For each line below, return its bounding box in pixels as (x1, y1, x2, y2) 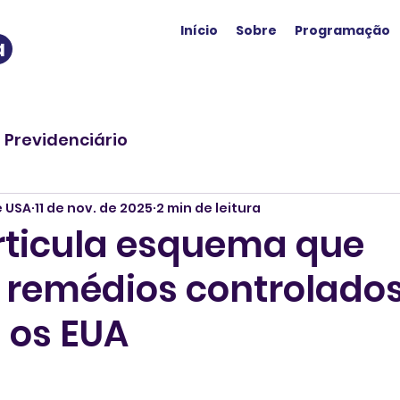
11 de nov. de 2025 (35, 198, 153, 217)
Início (180, 21, 218, 39)
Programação (295, 21, 390, 39)
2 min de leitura (156, 198, 261, 217)
